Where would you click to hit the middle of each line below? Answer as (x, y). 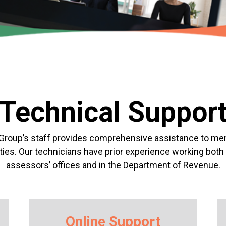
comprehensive (120, 138)
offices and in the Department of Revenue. (136, 165)
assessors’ (29, 165)
